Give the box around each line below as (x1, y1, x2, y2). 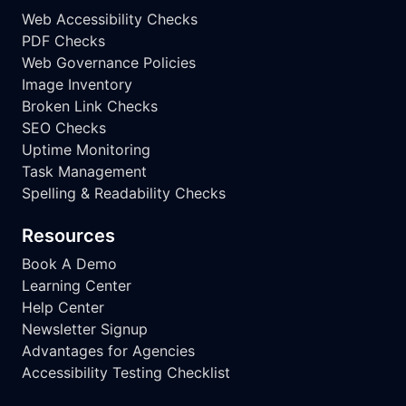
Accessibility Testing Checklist (22, 362, 230, 382)
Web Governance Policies (22, 53, 196, 72)
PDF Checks (22, 31, 105, 50)
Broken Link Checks (22, 96, 158, 115)
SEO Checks (22, 118, 106, 137)
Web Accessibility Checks (22, 9, 198, 28)
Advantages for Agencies (22, 341, 195, 360)
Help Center (22, 297, 104, 316)
